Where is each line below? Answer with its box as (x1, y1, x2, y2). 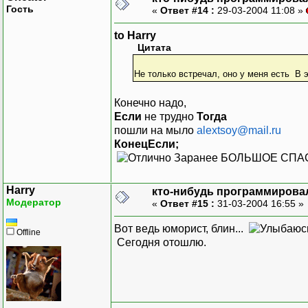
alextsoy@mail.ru (197, 124, 281, 136)
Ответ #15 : (160, 197, 214, 209)
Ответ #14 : (160, 4, 214, 16)
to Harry (114, 29, 156, 41)
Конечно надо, (114, 96, 186, 109)
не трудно (142, 110, 197, 122)
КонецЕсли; (114, 137, 179, 150)
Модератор (6, 196, 61, 208)
